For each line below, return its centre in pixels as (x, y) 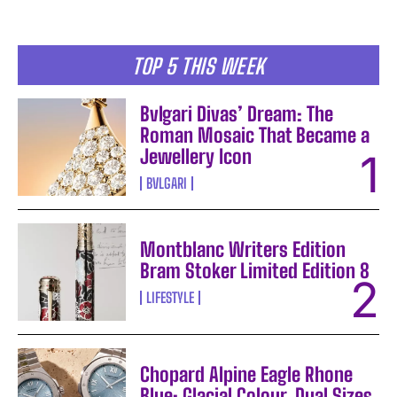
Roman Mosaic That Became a (255, 136)
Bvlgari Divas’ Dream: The (237, 114)
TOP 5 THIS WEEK (198, 66)
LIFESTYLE (171, 298)
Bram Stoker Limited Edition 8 (255, 271)
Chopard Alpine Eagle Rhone (247, 375)
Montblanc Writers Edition (243, 250)
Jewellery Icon (196, 157)
